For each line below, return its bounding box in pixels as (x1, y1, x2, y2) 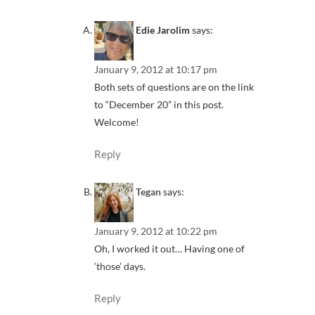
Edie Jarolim (136, 23, 190, 36)
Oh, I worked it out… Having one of (94, 243, 245, 255)
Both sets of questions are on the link (94, 80, 254, 93)
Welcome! (94, 115, 139, 128)
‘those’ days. (94, 260, 146, 273)
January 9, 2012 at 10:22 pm (94, 225, 217, 238)
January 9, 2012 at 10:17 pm (94, 63, 217, 75)
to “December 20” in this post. (94, 98, 224, 110)
